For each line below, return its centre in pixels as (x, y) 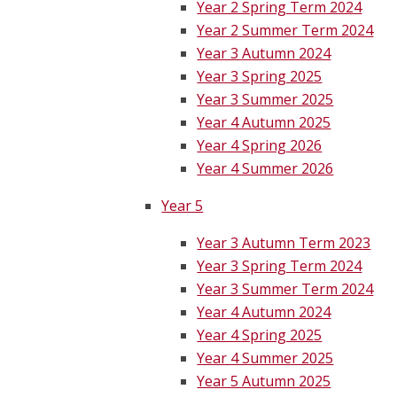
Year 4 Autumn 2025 (264, 123)
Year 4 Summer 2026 (265, 169)
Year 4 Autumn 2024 (264, 312)
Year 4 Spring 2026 (260, 146)
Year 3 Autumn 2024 (264, 54)
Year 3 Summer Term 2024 (285, 289)
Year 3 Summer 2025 (265, 100)
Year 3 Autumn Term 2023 (284, 243)
